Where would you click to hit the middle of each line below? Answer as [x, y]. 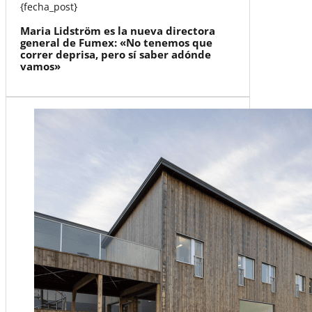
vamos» [40, 66]
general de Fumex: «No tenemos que [116, 42]
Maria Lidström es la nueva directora [117, 30]
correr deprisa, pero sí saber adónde [115, 54]
